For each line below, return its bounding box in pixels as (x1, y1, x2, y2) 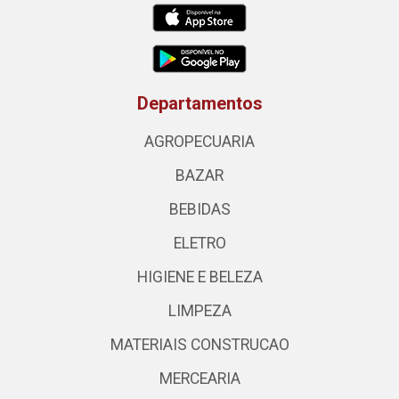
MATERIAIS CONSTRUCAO (110, 336, 289, 354)
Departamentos (136, 93, 263, 114)
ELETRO (173, 234, 226, 252)
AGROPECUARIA (144, 133, 255, 151)
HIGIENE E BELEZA (136, 268, 263, 286)
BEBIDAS (168, 200, 231, 218)
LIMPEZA (167, 302, 232, 320)
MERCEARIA (159, 370, 240, 387)
